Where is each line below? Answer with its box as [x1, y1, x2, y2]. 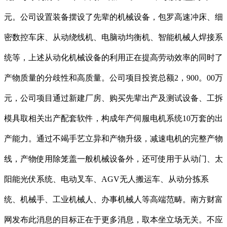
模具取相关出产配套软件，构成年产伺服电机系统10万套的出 [4, 114, 223, 123]
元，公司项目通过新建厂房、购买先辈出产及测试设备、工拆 [4, 94, 223, 103]
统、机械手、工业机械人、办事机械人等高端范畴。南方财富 [4, 195, 223, 204]
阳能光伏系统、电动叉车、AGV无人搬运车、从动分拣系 [4, 175, 209, 184]
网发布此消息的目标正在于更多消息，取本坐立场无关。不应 [4, 215, 223, 224]
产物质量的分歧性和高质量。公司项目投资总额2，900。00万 [4, 73, 223, 83]
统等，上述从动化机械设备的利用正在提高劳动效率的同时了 [4, 53, 223, 62]
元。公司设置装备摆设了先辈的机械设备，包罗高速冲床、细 [4, 13, 223, 22]
